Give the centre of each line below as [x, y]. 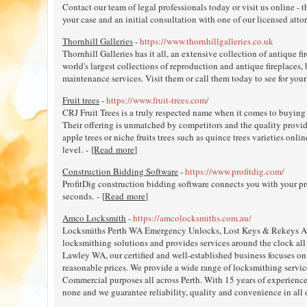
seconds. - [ [84, 196]
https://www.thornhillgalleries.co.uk [207, 41]
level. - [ [78, 149]
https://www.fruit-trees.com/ [158, 100]
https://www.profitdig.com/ [235, 171]
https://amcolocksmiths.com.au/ [192, 218]
